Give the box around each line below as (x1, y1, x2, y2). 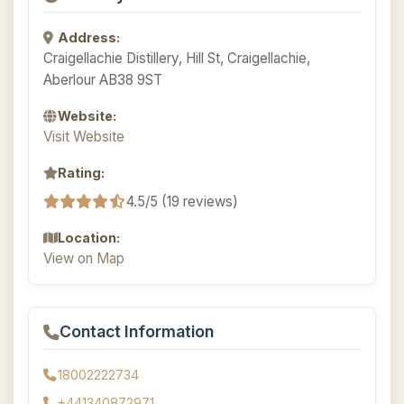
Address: (58, 30, 120, 45)
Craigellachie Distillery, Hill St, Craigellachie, (43, 50, 310, 67)
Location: (58, 230, 120, 245)
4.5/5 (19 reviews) (126, 192, 238, 210)
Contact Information (60, 322, 214, 341)
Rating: (58, 165, 105, 180)
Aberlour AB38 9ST (43, 71, 162, 88)
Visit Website (43, 128, 124, 145)
